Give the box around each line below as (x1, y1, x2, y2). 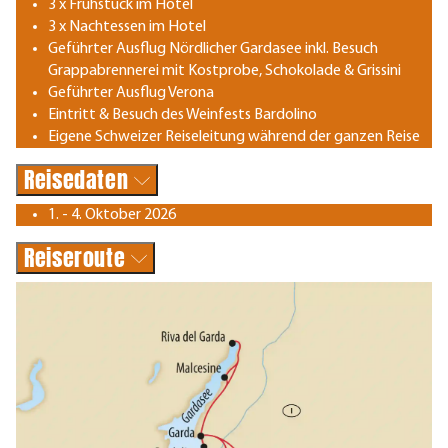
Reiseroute (24, 240, 132, 274)
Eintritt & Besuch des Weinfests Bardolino (48, 106, 317, 123)
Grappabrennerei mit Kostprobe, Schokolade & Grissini (48, 62, 401, 79)
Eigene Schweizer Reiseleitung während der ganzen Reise (48, 128, 420, 145)
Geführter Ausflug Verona (48, 84, 214, 101)
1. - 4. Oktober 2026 (48, 206, 176, 223)
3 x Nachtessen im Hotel (48, 18, 206, 35)
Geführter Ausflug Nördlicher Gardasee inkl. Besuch (48, 40, 378, 57)
